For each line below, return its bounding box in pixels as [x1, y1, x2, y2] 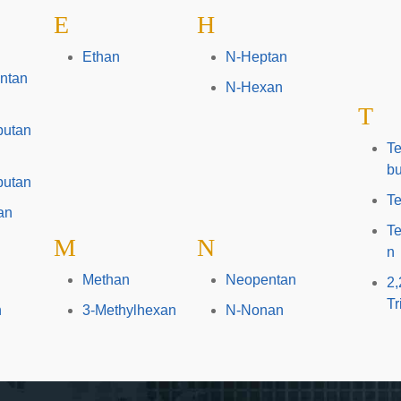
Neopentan [225, 272, 296, 287]
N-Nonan [225, 303, 284, 318]
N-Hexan [225, 80, 283, 95]
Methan [81, 272, 130, 287]
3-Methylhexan [81, 303, 176, 318]
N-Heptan [225, 49, 287, 64]
